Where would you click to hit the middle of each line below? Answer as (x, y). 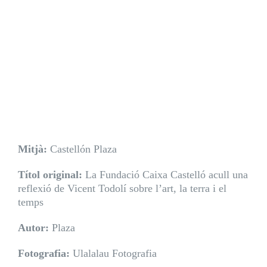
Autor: (33, 228)
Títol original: (50, 175)
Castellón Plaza (82, 149)
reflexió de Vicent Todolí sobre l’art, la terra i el (122, 188)
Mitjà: (32, 149)
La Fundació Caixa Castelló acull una (165, 175)
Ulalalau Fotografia (113, 253)
